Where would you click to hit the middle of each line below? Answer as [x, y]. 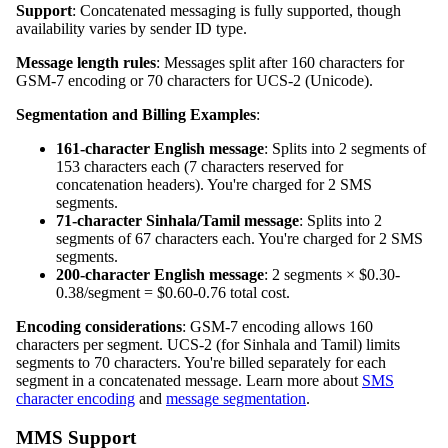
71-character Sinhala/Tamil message [177, 221]
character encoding [75, 399]
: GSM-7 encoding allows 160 [277, 327]
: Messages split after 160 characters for [280, 63]
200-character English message [160, 275]
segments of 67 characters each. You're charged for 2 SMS [239, 239]
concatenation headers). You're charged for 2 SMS [214, 185]
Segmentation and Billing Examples [136, 115]
